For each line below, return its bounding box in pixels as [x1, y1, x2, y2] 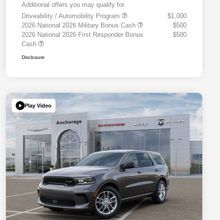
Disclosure [22, 55, 45, 60]
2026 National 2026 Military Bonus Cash [22, 22, 137, 29]
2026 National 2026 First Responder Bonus [22, 31, 143, 39]
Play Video [25, 102, 52, 109]
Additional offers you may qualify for [22, 1, 124, 9]
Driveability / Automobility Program [22, 12, 122, 20]
